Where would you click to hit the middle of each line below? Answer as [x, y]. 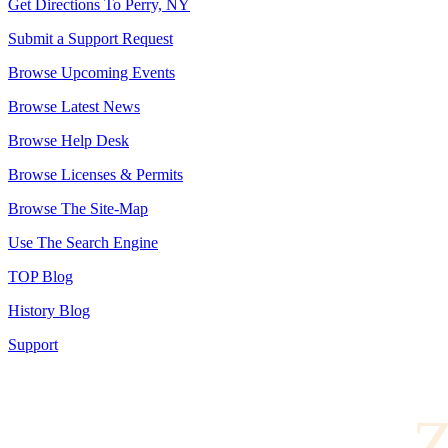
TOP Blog [40, 276]
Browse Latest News [74, 106]
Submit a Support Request [90, 38]
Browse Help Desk [68, 140]
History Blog [49, 310]
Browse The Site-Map [78, 208]
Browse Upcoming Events [91, 72]
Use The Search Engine [83, 242]
